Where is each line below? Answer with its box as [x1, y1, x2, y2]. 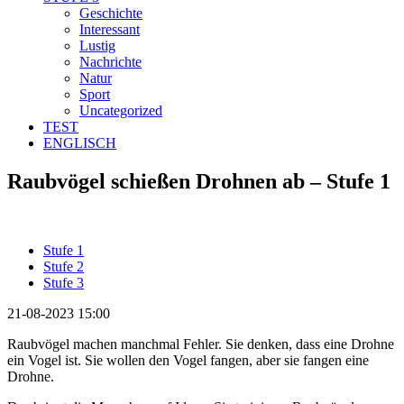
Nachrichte [79, 53, 142, 69]
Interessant [79, 21, 140, 37]
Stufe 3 [43, 274, 84, 290]
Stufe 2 [43, 258, 84, 274]
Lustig [79, 37, 115, 53]
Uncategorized [79, 102, 162, 118]
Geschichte [79, 5, 142, 21]
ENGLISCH [43, 134, 116, 151]
